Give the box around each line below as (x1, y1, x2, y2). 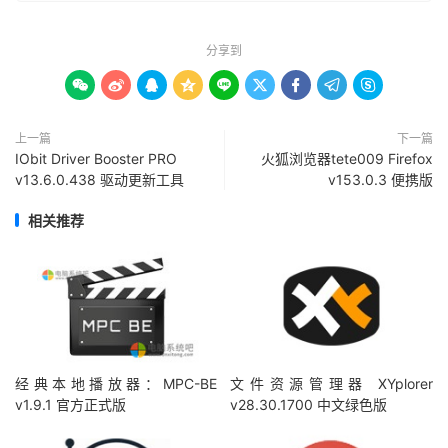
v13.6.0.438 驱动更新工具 (15, 170, 184, 188)
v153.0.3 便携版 (328, 170, 433, 188)
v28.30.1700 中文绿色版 (230, 396, 388, 414)
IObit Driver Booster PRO (15, 149, 177, 167)
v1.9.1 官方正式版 (15, 396, 126, 414)
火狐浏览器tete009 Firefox (261, 149, 433, 167)
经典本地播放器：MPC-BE (15, 375, 218, 393)
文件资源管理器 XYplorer (230, 375, 433, 393)
